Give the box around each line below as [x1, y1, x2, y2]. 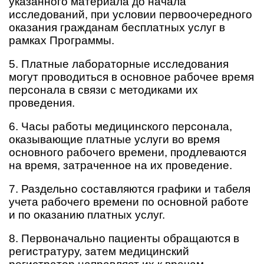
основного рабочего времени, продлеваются [9, 146, 246, 159]
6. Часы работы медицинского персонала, [9, 120, 232, 133]
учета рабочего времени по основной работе [9, 196, 249, 208]
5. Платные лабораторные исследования [9, 58, 229, 70]
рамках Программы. [9, 34, 114, 47]
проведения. [9, 97, 75, 109]
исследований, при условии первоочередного [9, 8, 252, 21]
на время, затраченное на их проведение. [9, 159, 232, 171]
